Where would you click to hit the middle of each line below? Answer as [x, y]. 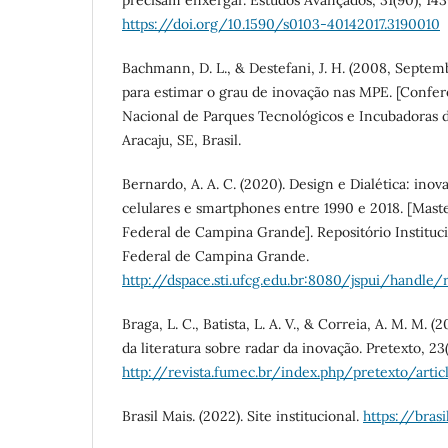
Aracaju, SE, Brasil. [181, 140]
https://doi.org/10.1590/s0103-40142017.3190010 [281, 24]
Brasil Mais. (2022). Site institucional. [242, 416]
